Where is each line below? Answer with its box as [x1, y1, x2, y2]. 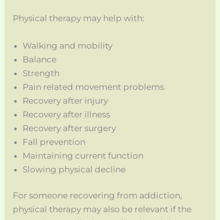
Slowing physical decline [23, 164, 126, 174]
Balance [23, 54, 57, 64]
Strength [23, 68, 60, 78]
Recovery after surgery [23, 123, 116, 133]
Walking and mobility [23, 40, 113, 51]
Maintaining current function [23, 150, 144, 161]
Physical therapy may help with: [13, 13, 145, 24]
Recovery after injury [23, 95, 109, 106]
